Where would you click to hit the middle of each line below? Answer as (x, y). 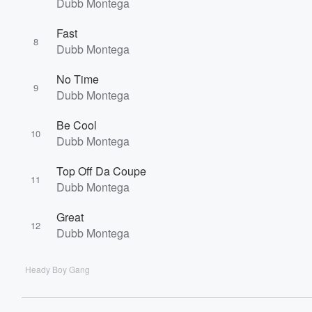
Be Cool (77, 125)
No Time (78, 79)
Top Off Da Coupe (101, 171)
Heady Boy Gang (57, 269)
